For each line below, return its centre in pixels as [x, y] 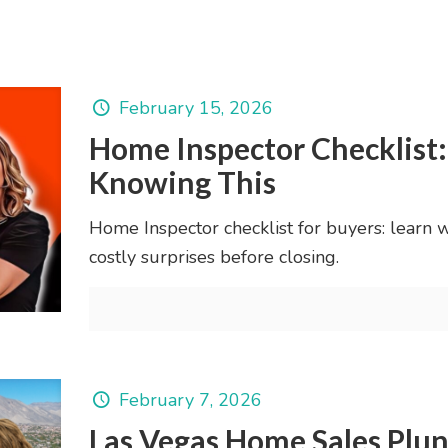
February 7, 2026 [190, 400]
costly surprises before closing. [213, 257]
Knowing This [182, 182]
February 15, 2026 [195, 108]
